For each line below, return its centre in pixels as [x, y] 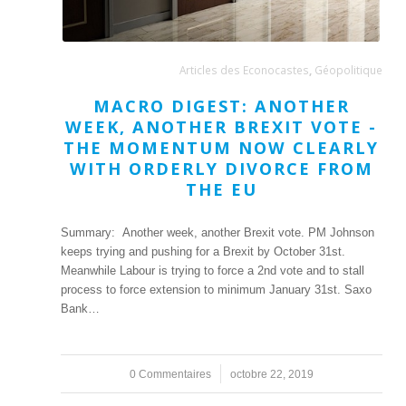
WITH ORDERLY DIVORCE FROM [221, 169]
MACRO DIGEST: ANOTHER [221, 106]
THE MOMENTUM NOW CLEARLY [222, 148]
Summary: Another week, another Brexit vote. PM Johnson [217, 233]
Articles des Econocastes [244, 70]
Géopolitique [348, 70]
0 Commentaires [170, 374]
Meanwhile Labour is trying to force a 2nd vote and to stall [213, 271]
